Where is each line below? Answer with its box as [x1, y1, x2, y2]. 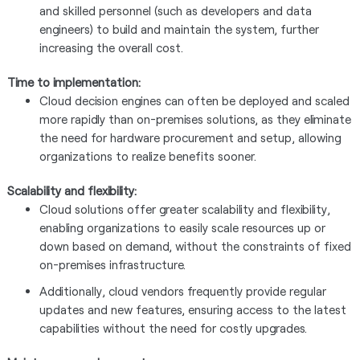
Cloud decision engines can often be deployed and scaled [39, 92, 350, 108]
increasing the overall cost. [39, 39, 183, 55]
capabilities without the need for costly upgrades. [39, 320, 307, 335]
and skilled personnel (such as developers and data [39, 2, 312, 18]
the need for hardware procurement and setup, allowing [39, 129, 342, 145]
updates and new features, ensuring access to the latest [39, 301, 346, 317]
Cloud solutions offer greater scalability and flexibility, [39, 201, 330, 216]
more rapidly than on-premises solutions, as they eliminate [39, 111, 351, 126]
